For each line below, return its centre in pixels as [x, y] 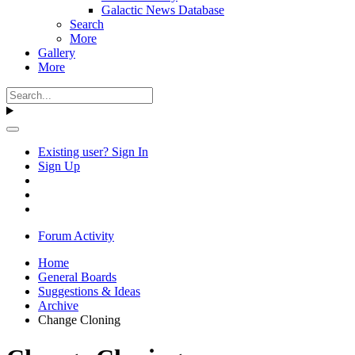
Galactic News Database [163, 10]
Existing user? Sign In [93, 152]
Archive [58, 305]
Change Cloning [79, 320]
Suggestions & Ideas [89, 291]
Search [87, 24]
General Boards [77, 277]
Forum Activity [76, 236]
